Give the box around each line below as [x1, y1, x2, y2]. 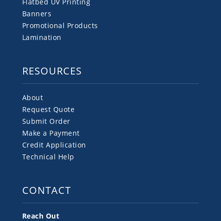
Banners [22, 8, 52, 18]
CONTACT [22, 184, 71, 197]
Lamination [22, 32, 62, 42]
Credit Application [22, 140, 86, 150]
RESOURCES [22, 64, 82, 78]
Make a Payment [22, 128, 80, 138]
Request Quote [22, 105, 75, 114]
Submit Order [22, 116, 71, 126]
